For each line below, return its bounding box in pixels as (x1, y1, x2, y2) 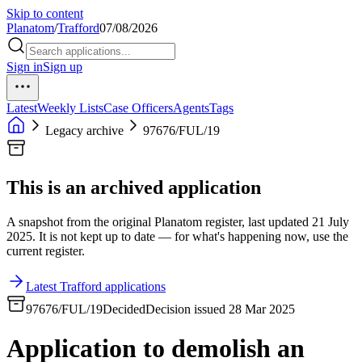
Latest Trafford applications (26, 279, 166, 293)
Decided (103, 301, 145, 316)
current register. (6, 243, 85, 258)
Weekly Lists (37, 101, 103, 115)
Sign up (43, 60, 82, 74)
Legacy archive (45, 124, 124, 137)
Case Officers (103, 101, 173, 115)
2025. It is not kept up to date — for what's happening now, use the (6, 229, 348, 243)
